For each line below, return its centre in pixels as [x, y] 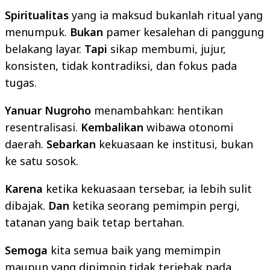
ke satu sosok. [42, 161]
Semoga [26, 250]
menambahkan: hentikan [157, 110]
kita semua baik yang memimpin [134, 250]
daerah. [26, 144]
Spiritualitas [37, 15]
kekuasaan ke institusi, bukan [174, 144]
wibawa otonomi [188, 127]
